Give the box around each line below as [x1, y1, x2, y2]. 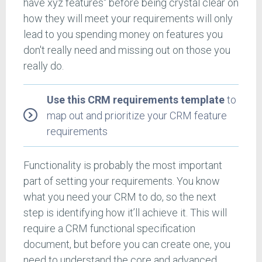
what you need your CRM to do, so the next [23, 190, 216, 203]
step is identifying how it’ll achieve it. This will [23, 206, 227, 219]
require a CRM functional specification [23, 222, 195, 235]
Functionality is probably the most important [23, 158, 222, 171]
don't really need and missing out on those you [23, 43, 230, 56]
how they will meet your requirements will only [23, 12, 233, 25]
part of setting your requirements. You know [23, 174, 220, 187]
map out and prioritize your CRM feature [47, 109, 227, 122]
